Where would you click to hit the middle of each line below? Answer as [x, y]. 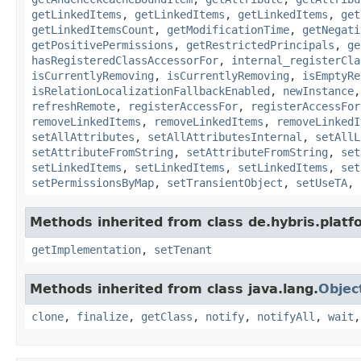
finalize [102, 316]
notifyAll [286, 316]
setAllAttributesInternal [225, 137]
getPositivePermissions [102, 45]
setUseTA [322, 183]
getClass [167, 316]
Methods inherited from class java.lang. [174, 288]
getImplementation [86, 249]
